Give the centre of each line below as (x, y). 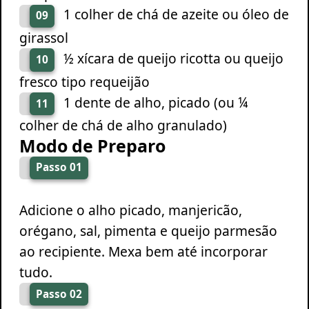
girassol (43, 38)
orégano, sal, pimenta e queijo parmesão (148, 230)
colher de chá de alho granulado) (123, 126)
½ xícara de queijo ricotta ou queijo (173, 58)
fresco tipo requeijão (84, 81)
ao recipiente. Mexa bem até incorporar (143, 251)
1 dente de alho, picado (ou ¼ (155, 102)
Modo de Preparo (92, 146)
